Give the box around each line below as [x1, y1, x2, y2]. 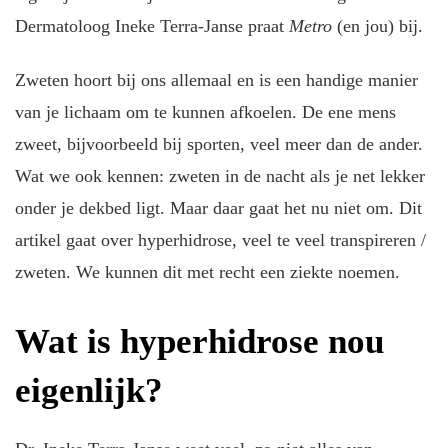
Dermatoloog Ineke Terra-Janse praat [15, 15, 289, 36]
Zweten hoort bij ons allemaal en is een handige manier [15, 70, 418, 91]
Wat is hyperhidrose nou [15, 322, 384, 362]
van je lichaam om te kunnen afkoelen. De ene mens [15, 102, 396, 123]
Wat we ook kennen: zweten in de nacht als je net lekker [15, 166, 425, 187]
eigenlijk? [15, 371, 163, 411]
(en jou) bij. [331, 15, 423, 36]
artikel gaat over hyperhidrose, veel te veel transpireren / [15, 230, 426, 251]
